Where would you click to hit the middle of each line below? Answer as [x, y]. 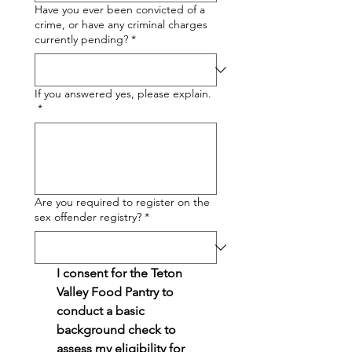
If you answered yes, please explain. [123, 93]
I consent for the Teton [119, 273]
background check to [116, 330]
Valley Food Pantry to [115, 292]
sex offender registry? [88, 217]
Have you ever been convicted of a [120, 9]
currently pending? [81, 39]
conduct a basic [101, 311]
